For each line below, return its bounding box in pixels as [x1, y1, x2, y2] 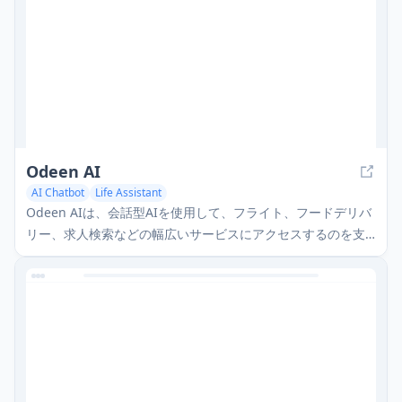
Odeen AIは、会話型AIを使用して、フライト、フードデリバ [26, 204, 371, 222]
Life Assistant [95, 185, 162, 201]
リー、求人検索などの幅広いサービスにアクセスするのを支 [26, 225, 365, 243]
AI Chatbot [31, 185, 84, 201]
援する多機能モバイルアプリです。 [26, 247, 227, 265]
